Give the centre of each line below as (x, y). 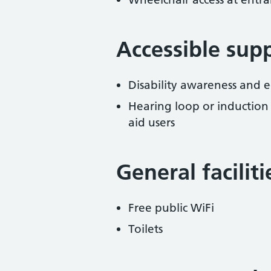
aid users (152, 122)
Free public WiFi (171, 208)
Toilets (145, 229)
